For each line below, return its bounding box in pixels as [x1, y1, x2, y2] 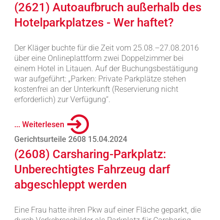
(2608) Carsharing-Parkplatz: [14, 147, 166, 161]
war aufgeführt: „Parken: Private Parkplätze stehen [14, 74, 186, 83]
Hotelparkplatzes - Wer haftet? [14, 16, 174, 29]
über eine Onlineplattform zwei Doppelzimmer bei [14, 54, 184, 63]
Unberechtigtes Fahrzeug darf [14, 163, 170, 176]
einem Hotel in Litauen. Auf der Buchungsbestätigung [14, 64, 198, 73]
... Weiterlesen [14, 119, 64, 129]
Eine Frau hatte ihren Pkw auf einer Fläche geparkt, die [14, 205, 201, 215]
